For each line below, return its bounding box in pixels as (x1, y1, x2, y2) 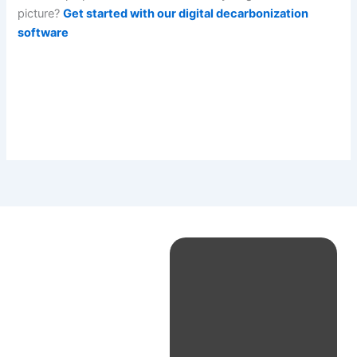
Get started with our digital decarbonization (63, 6, 309, 22)
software (18, 25, 69, 41)
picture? (18, 6, 64, 22)
